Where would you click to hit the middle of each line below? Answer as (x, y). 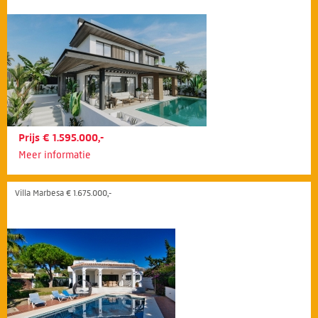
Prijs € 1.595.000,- (61, 137)
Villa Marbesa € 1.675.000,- (63, 192)
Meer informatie (55, 155)
